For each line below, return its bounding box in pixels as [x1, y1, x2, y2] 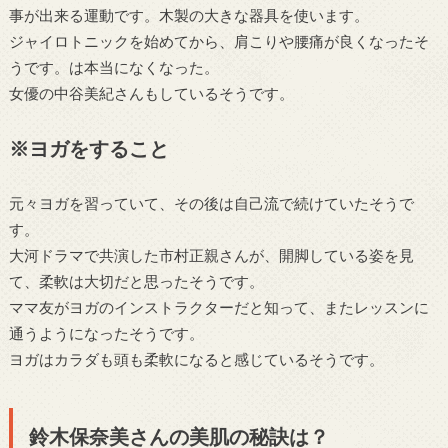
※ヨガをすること [8, 135, 169, 160]
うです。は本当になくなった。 [8, 58, 219, 77]
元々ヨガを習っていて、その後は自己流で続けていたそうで [8, 194, 414, 213]
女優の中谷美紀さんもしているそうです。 [8, 84, 294, 103]
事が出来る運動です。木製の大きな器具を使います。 [8, 6, 369, 25]
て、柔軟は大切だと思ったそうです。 [8, 272, 264, 291]
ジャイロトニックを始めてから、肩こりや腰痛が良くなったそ [8, 32, 429, 51]
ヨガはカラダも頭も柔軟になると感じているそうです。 [8, 350, 384, 369]
